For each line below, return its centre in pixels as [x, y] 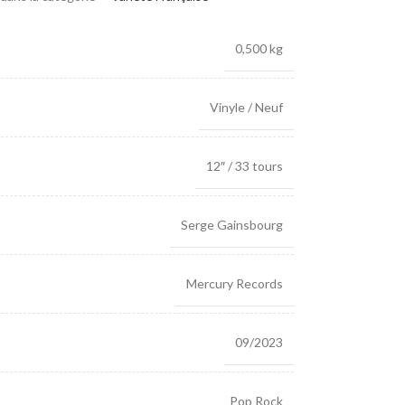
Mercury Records [234, 283]
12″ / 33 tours [244, 166]
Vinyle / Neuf [246, 107]
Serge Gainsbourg [231, 225]
